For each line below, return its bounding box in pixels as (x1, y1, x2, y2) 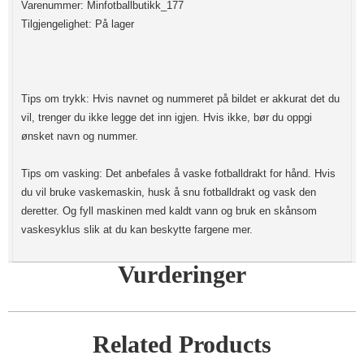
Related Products (93, 330, 271, 357)
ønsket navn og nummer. (21, 129, 138, 142)
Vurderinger (118, 260, 246, 288)
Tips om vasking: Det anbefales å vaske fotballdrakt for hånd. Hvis (21, 167, 336, 180)
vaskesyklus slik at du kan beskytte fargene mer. (21, 223, 253, 236)
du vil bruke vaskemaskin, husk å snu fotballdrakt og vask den (21, 185, 316, 198)
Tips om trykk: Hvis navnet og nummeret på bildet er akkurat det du (21, 92, 340, 105)
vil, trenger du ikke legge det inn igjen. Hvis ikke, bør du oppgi (21, 110, 312, 123)
